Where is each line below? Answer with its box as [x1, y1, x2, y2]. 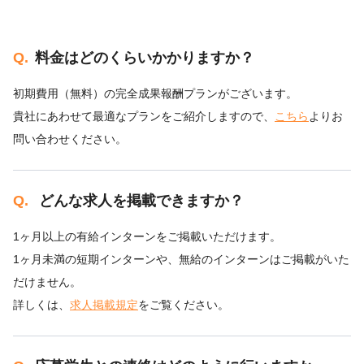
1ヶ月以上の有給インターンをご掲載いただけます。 [13, 230, 281, 244]
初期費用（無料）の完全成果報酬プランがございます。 [13, 87, 297, 101]
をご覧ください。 [138, 298, 229, 312]
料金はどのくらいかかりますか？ [35, 50, 254, 67]
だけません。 [13, 275, 81, 289]
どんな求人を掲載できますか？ [35, 193, 244, 210]
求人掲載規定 [70, 298, 138, 312]
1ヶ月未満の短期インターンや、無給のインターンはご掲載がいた [13, 253, 349, 266]
